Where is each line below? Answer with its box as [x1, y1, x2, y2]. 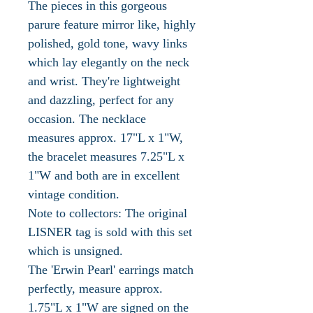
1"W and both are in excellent [28, 168, 180, 182]
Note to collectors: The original [28, 205, 187, 220]
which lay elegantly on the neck [28, 54, 189, 69]
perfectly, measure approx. [28, 281, 163, 296]
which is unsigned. [28, 243, 123, 258]
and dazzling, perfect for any [28, 92, 174, 107]
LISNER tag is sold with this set [28, 224, 192, 239]
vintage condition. [28, 187, 123, 201]
